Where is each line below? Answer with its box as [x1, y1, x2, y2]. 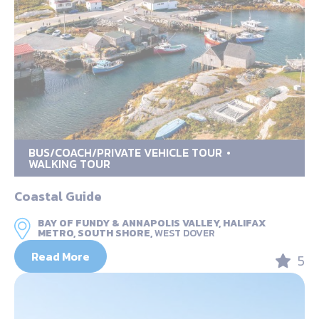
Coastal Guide [14, 187, 102, 206]
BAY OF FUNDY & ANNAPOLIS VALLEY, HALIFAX [38, 216, 266, 231]
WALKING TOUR [28, 155, 110, 173]
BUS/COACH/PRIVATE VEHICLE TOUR [28, 144, 222, 162]
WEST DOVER [155, 226, 215, 241]
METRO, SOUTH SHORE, [38, 226, 152, 241]
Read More [31, 248, 90, 266]
